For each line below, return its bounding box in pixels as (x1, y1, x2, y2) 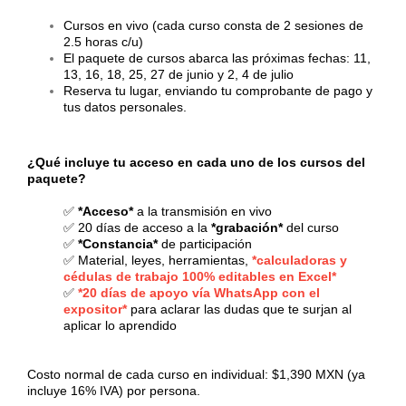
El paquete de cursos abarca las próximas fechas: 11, (63, 50, 371, 65)
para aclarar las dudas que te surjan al (130, 301, 352, 316)
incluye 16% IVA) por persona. (27, 382, 200, 398)
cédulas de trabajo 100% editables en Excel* (63, 268, 336, 284)
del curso (283, 219, 343, 235)
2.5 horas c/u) (63, 34, 143, 49)
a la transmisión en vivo (133, 203, 272, 218)
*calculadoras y (252, 252, 347, 267)
